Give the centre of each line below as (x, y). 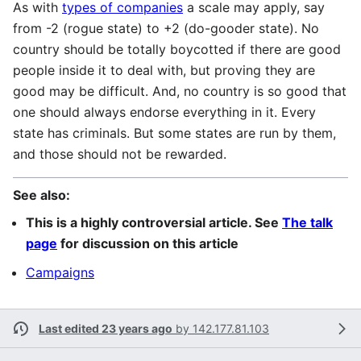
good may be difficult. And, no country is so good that (180, 91)
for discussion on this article (148, 243)
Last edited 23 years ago (106, 328)
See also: (41, 195)
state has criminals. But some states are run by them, (174, 133)
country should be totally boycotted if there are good (177, 49)
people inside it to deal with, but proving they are (164, 70)
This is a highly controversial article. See (154, 222)
